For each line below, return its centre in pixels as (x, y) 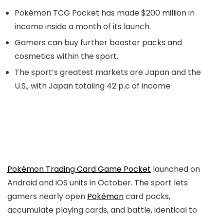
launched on (175, 169)
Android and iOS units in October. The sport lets (98, 183)
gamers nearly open (47, 196)
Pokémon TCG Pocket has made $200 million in (105, 13)
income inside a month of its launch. (83, 27)
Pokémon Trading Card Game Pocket (79, 169)
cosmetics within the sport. (66, 56)
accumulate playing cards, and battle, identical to (102, 210)
